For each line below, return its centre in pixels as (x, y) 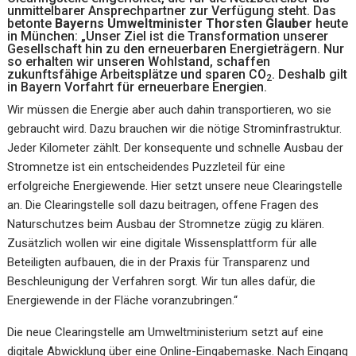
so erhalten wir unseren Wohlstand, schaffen (139, 61)
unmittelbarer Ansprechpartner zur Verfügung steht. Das (172, 10)
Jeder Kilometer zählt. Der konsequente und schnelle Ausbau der (176, 147)
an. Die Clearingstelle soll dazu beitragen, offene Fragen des (163, 205)
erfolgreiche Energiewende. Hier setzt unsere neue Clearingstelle (175, 186)
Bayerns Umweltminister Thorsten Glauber (184, 23)
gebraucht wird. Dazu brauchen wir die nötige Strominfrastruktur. (175, 128)
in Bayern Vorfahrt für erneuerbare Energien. (137, 87)
